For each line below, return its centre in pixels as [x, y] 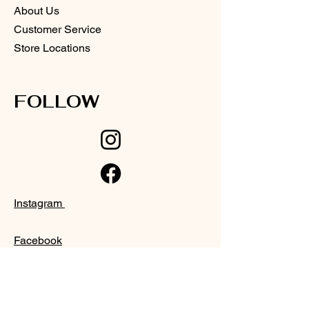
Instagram [39, 203]
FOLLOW [57, 101]
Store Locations [52, 48]
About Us [37, 10]
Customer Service [58, 29]
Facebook [38, 240]
